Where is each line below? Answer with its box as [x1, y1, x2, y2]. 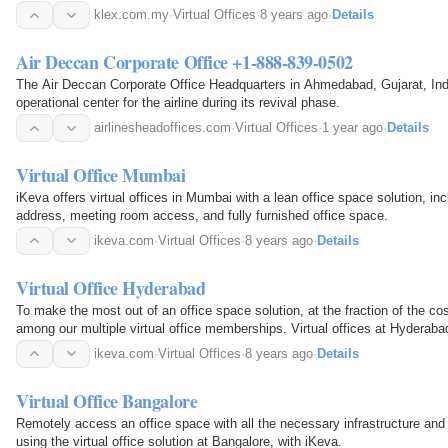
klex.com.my [94, 7, 169, 23]
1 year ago [322, 120, 383, 136]
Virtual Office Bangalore [16, 387, 198, 414]
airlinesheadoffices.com [94, 120, 231, 136]
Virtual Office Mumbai [16, 161, 186, 188]
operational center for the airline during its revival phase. [16, 95, 340, 111]
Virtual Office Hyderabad [16, 274, 206, 301]
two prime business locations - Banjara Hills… [16, 338, 282, 354]
